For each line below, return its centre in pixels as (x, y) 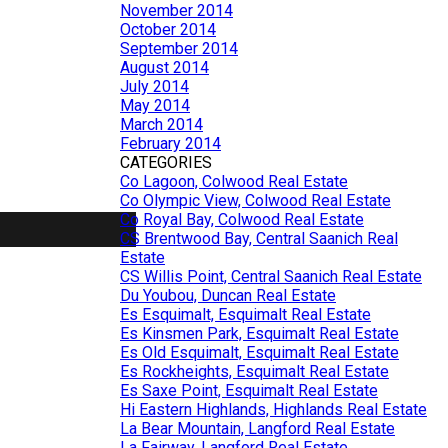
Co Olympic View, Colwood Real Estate (255, 200)
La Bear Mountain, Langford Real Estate (257, 428)
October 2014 (168, 29)
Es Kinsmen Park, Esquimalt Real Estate (259, 333)
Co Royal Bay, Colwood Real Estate (242, 219)
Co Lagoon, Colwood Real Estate (234, 181)
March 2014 (161, 124)
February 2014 (170, 143)
